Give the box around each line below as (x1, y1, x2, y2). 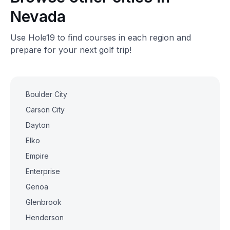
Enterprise (26, 167, 60, 176)
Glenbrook (26, 198, 62, 206)
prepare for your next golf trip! (10, 45, 131, 55)
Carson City (26, 105, 65, 114)
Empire (26, 151, 49, 160)
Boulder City (26, 90, 67, 99)
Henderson (26, 213, 64, 222)
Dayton (26, 121, 50, 129)
